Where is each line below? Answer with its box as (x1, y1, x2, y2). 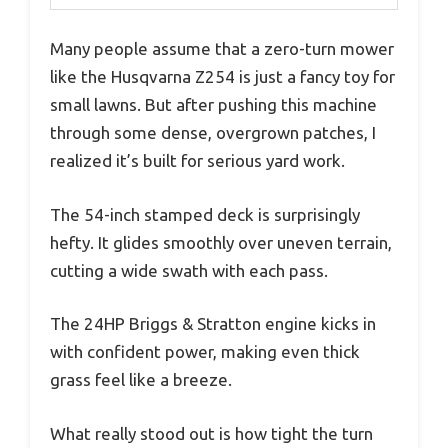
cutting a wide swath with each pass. (50, 260, 328, 280)
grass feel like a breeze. (50, 370, 232, 390)
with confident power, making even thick (50, 342, 360, 362)
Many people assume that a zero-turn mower (50, 39, 394, 59)
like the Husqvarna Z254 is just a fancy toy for (50, 67, 395, 87)
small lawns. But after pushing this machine (50, 95, 377, 115)
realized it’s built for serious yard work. (50, 151, 345, 171)
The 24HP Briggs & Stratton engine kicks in (50, 314, 376, 334)
